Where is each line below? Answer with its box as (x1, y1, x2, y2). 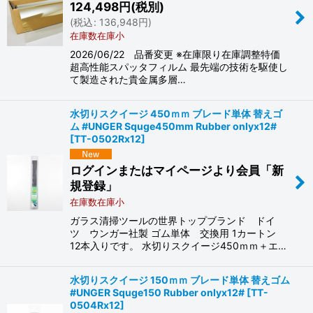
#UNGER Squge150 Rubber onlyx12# (70, 286, 245, 299)
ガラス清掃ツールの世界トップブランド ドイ (70, 214, 275, 227)
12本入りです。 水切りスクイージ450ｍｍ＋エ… (70, 240, 286, 252)
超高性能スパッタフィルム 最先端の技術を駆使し (70, 60, 288, 73)
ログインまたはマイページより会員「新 (70, 163, 284, 178)
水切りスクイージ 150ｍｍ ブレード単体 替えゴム (70, 274, 290, 286)
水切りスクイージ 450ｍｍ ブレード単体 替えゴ (70, 107, 282, 119)
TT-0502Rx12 (74, 132, 141, 145)
